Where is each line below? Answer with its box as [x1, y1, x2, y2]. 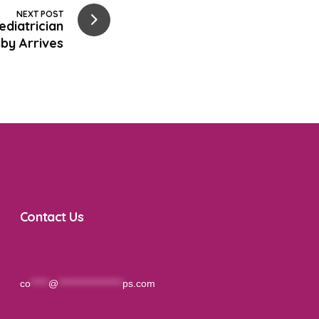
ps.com [122, 278, 155, 289]
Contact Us [19, 209, 84, 225]
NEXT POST [16, 8, 63, 19]
